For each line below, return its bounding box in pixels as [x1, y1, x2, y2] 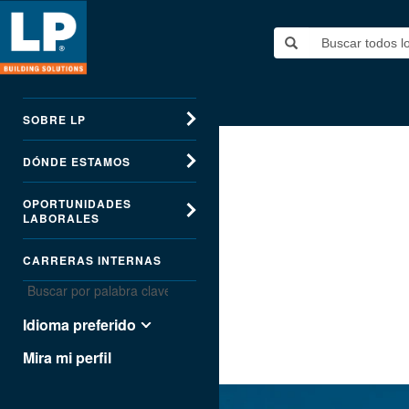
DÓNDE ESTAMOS [23, 153, 131, 170]
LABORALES [23, 210, 100, 226]
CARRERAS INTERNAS [23, 252, 162, 268]
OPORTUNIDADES [23, 195, 131, 212]
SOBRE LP [23, 111, 86, 128]
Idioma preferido [23, 314, 136, 335]
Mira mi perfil [23, 347, 111, 368]
